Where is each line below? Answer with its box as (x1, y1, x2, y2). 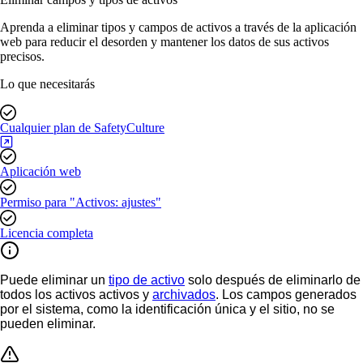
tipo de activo (109, 272, 185, 287)
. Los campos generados (216, 287, 357, 301)
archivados (152, 287, 216, 301)
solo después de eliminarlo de (188, 272, 361, 287)
